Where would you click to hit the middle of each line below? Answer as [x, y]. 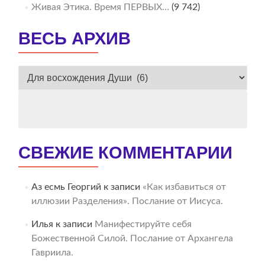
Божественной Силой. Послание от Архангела [132, 239]
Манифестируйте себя [143, 224]
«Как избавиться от [184, 187]
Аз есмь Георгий [66, 187]
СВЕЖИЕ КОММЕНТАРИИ [125, 153]
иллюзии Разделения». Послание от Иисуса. [127, 201]
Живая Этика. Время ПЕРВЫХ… [100, 7]
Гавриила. [52, 253]
